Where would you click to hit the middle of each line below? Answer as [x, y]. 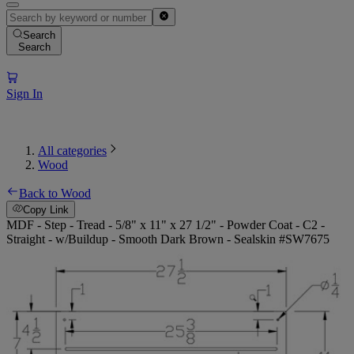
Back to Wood [55, 193]
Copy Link [46, 210]
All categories [72, 150]
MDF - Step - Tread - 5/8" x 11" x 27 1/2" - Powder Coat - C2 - [166, 225]
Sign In [24, 93]
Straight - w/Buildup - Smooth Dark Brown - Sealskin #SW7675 [168, 239]
